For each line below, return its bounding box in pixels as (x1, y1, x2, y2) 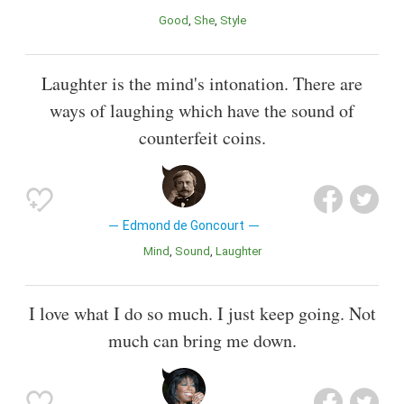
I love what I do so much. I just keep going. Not (28, 300, 376, 326)
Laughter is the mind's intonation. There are (41, 70, 363, 96)
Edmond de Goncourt (123, 217, 245, 233)
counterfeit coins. (138, 124, 266, 150)
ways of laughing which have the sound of (50, 97, 354, 123)
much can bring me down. (107, 327, 297, 353)
